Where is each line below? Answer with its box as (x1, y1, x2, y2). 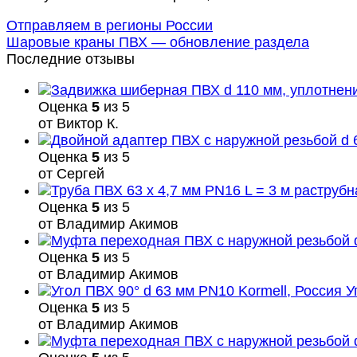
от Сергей (38, 165, 104, 182)
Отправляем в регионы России (6, 17, 213, 33)
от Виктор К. (38, 115, 119, 131)
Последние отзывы (6, 50, 135, 67)
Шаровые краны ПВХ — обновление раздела (6, 33, 309, 50)
